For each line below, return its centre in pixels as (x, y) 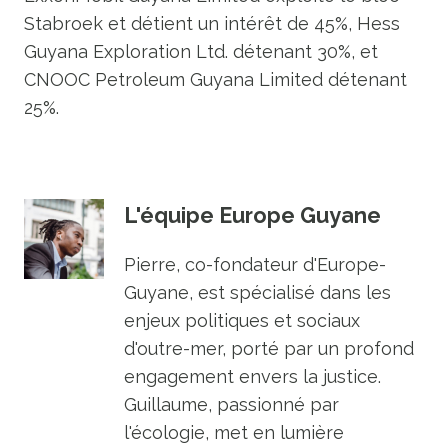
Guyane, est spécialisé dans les (257, 292)
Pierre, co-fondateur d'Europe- (255, 264)
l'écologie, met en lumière (234, 432)
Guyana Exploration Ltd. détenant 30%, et (201, 51)
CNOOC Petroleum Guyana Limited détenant (215, 79)
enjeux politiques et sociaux (242, 320)
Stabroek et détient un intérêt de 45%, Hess (212, 23)
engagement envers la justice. (252, 376)
